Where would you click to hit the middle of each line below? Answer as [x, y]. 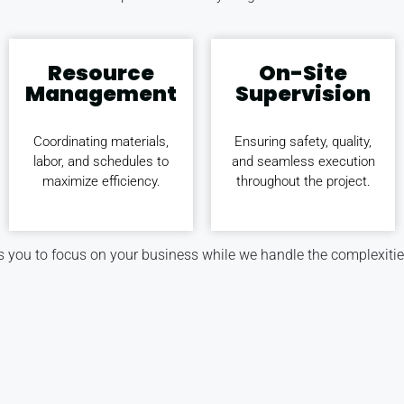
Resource [101, 73]
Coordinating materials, [101, 141]
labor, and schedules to [101, 161]
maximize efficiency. [101, 181]
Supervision [303, 93]
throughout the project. [303, 181]
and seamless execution [303, 161]
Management [101, 93]
